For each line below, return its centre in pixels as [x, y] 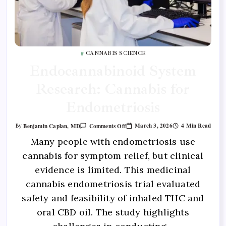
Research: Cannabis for [113, 89]
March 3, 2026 [154, 125]
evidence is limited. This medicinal [113, 170]
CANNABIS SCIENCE [116, 53]
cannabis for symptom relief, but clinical [113, 156]
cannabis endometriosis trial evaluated [113, 184]
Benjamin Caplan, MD [52, 126]
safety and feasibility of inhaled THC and [113, 198]
